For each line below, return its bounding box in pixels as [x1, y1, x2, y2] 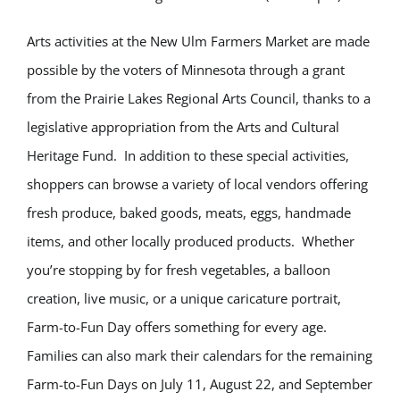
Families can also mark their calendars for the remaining [27, 346, 372, 364]
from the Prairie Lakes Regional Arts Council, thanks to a [27, 89, 371, 107]
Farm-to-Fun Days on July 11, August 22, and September [27, 375, 372, 393]
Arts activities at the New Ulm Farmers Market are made [27, 32, 370, 50]
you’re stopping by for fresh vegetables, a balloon [27, 261, 330, 279]
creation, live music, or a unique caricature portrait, [27, 289, 341, 307]
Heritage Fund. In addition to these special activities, [27, 146, 349, 164]
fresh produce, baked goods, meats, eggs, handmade [27, 204, 351, 221]
